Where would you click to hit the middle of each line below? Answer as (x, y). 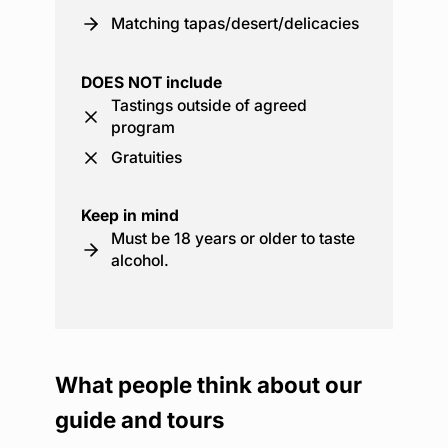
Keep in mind (129, 215)
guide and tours (139, 419)
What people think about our (208, 384)
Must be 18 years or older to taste (232, 238)
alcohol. (139, 260)
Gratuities (146, 157)
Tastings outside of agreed (208, 105)
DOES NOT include (151, 82)
